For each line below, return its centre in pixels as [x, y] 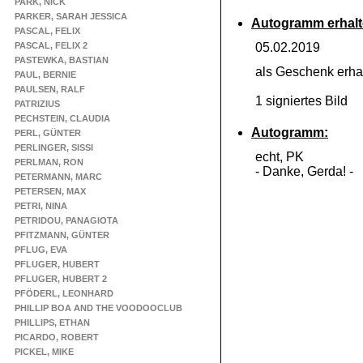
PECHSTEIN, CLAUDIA [62, 118]
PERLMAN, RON [49, 162]
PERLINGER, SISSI [54, 147]
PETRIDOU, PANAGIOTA [66, 220]
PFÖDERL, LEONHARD [64, 293]
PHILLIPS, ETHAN [52, 322]
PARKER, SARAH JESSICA [71, 16]
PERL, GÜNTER [48, 133]
